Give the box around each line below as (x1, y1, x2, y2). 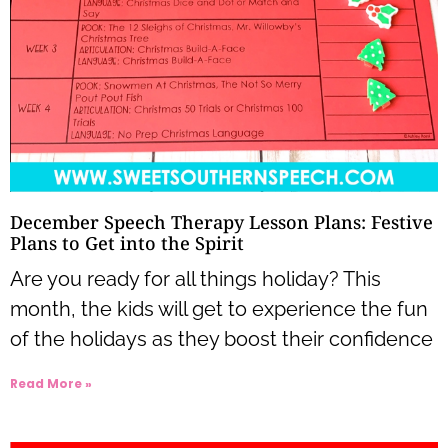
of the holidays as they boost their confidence (10, 327, 433, 352)
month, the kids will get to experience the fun (10, 297, 428, 322)
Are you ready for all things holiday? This (10, 267, 381, 292)
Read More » (10, 375, 92, 393)
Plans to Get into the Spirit (10, 231, 244, 256)
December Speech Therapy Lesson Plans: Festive (10, 210, 433, 235)
